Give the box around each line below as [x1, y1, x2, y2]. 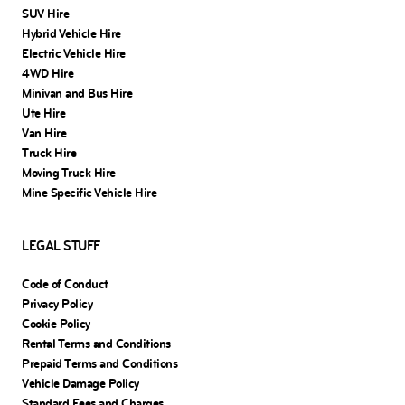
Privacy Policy [22, 297, 92, 311]
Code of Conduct [22, 277, 108, 291]
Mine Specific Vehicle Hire [22, 185, 156, 200]
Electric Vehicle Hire [22, 46, 126, 61]
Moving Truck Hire [22, 165, 116, 180]
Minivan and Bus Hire [22, 86, 132, 100]
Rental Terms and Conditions [22, 336, 171, 351]
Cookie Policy [22, 316, 90, 331]
